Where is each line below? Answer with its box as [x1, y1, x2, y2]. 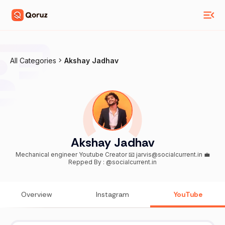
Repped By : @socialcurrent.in [68, 158, 157, 166]
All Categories [10, 56, 56, 65]
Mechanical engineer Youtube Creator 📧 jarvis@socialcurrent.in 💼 [15, 151, 79, 159]
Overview [21, 190, 53, 199]
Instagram [96, 190, 129, 199]
